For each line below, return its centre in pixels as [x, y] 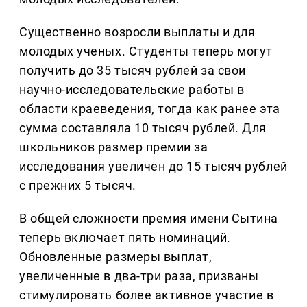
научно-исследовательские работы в [132, 90]
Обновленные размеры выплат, [116, 257]
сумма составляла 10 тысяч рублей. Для [143, 128]
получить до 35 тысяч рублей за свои [133, 71]
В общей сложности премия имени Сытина [149, 219]
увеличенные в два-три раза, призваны [139, 276]
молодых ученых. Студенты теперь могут [146, 51]
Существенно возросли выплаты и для [137, 32]
